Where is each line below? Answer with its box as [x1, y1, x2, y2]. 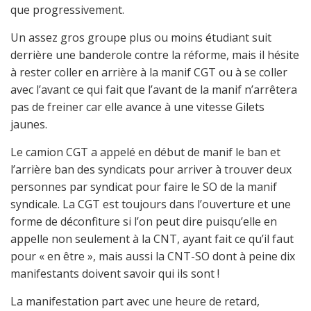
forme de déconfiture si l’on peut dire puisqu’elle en [10, 214, 277, 229]
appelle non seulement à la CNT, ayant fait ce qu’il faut [10, 231, 294, 246]
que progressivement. [10, 2, 124, 17]
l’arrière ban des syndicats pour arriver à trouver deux [10, 162, 292, 177]
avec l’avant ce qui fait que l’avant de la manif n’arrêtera [10, 82, 297, 97]
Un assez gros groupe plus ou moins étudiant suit [10, 30, 271, 45]
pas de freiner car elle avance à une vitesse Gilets [10, 99, 264, 115]
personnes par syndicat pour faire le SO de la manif [10, 179, 277, 194]
